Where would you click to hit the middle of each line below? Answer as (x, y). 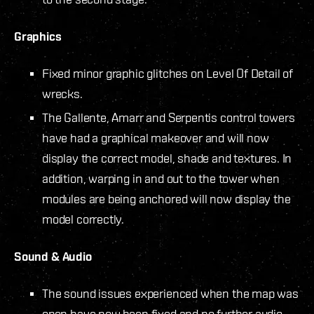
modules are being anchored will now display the (166, 198)
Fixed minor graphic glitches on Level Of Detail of (168, 73)
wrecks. (62, 93)
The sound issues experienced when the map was (170, 293)
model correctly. (83, 219)
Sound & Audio (53, 256)
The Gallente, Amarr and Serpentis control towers (169, 117)
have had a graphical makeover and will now (156, 137)
